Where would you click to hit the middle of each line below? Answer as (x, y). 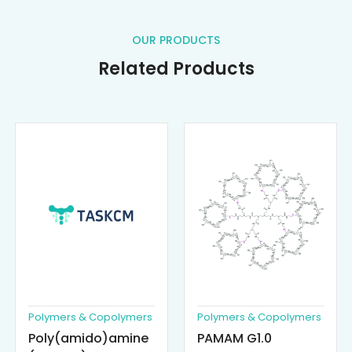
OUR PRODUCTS (176, 40)
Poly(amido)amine (89, 338)
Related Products (176, 69)
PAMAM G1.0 (235, 338)
